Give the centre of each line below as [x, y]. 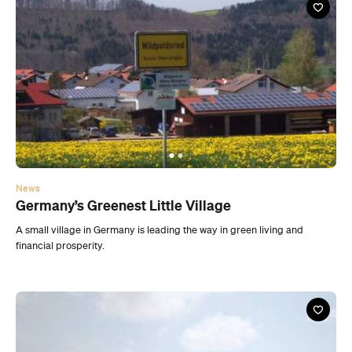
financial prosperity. [60, 145]
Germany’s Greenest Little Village [123, 104]
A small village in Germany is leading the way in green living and [159, 129]
